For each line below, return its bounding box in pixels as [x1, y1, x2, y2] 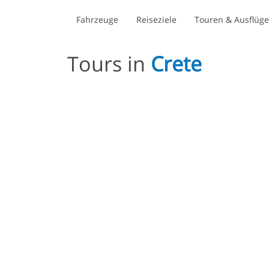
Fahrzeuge [76, 13, 118, 25]
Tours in [67, 50, 151, 77]
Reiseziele [136, 13, 177, 25]
